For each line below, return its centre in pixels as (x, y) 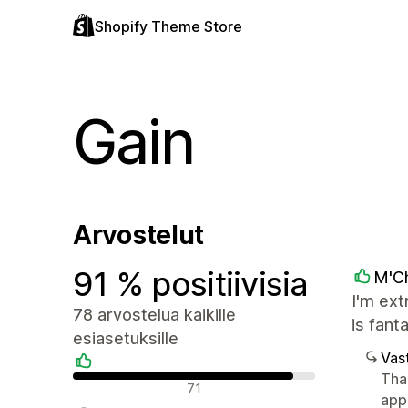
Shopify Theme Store (168, 26)
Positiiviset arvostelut (143, 385)
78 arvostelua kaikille (154, 315)
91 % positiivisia (191, 284)
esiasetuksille (126, 338)
